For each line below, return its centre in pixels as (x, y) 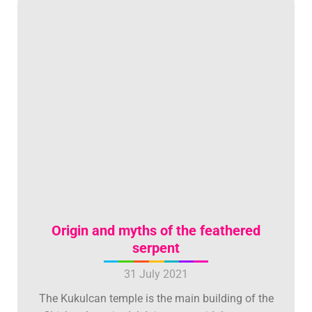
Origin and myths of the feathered (156, 231)
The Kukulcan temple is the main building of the (156, 299)
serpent (156, 248)
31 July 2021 (156, 274)
